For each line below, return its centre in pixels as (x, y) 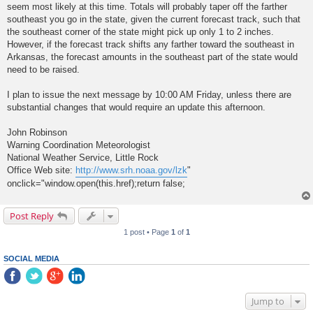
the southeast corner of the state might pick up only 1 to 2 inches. (140, 32)
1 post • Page (147, 232)
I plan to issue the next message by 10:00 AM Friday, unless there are (149, 95)
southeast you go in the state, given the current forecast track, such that (154, 20)
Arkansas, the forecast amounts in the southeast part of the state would (152, 57)
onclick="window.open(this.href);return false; (96, 184)
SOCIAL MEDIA (31, 259)
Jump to (268, 301)
